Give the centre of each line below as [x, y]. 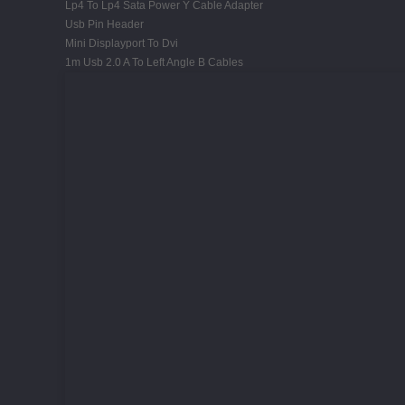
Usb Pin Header [104, 24]
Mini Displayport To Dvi [122, 43]
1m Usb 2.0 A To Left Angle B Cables [154, 62]
